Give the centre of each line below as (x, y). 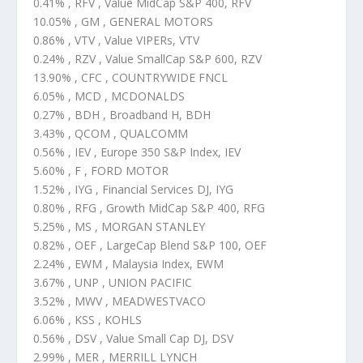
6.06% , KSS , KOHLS (87, 320)
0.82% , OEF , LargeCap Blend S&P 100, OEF (149, 246)
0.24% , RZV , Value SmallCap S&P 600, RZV (147, 59)
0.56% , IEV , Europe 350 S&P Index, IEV (137, 152)
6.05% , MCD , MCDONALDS (109, 96)
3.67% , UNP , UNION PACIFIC (112, 283)
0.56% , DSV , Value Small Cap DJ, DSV (133, 339)
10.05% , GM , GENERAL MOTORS (123, 22)
